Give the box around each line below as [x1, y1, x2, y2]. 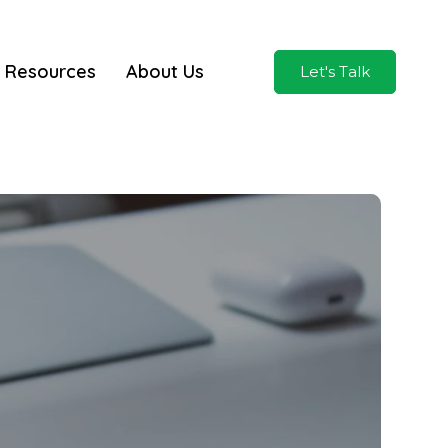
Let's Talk [300, 62, 370, 81]
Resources [5, 60, 96, 83]
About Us [126, 60, 204, 83]
